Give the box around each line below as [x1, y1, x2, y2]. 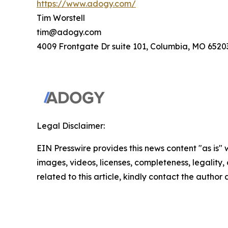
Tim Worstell [37, 12, 85, 23]
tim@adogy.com [37, 26, 101, 37]
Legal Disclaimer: [37, 120, 105, 131]
